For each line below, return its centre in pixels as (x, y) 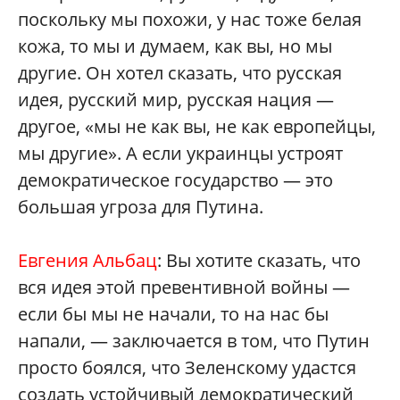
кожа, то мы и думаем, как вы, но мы (175, 46)
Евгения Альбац (87, 260)
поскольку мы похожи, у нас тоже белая (190, 19)
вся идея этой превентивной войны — (184, 287)
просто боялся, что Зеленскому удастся (187, 367)
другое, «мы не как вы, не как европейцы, (197, 126)
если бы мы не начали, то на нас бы (173, 314)
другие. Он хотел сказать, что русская (180, 73)
